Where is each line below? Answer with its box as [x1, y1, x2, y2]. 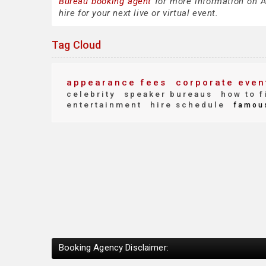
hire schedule [147, 100, 225, 109]
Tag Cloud [52, 39, 102, 51]
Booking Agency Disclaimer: [59, 242, 169, 253]
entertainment [66, 100, 142, 109]
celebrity [66, 89, 116, 99]
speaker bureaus [121, 89, 213, 99]
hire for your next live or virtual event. [59, 8, 218, 18]
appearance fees [66, 77, 167, 88]
